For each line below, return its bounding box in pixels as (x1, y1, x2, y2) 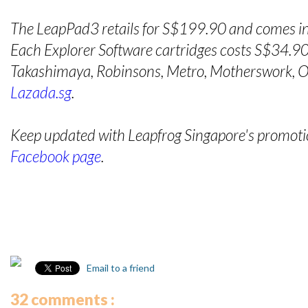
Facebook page (10, 147, 101, 166)
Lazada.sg (10, 83, 71, 102)
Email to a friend (85, 262, 155, 274)
